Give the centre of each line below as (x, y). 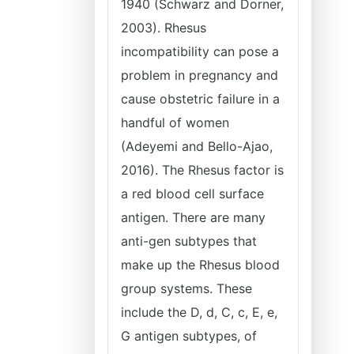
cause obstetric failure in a (200, 99)
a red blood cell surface (192, 194)
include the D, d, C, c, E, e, (199, 312)
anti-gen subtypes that (189, 241)
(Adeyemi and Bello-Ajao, (197, 146)
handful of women (175, 122)
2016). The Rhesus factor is (202, 170)
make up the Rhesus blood (200, 265)
